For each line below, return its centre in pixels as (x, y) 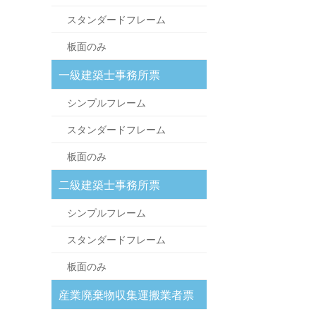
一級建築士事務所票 (109, 75)
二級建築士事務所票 (109, 185)
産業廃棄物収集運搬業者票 (126, 295)
